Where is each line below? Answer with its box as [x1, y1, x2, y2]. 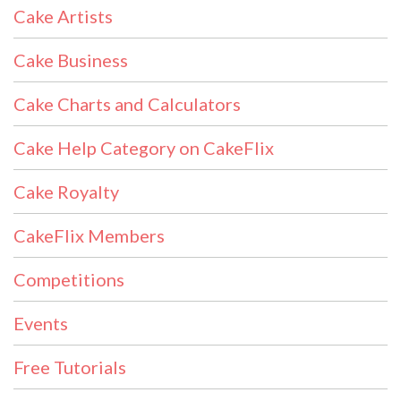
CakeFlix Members [13, 224, 165, 246]
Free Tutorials [13, 355, 126, 378]
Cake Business [13, 48, 128, 71]
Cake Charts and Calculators [13, 92, 241, 115]
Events [13, 311, 68, 334]
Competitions [13, 268, 124, 290]
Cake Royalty [13, 180, 119, 202]
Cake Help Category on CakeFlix [13, 136, 274, 158]
